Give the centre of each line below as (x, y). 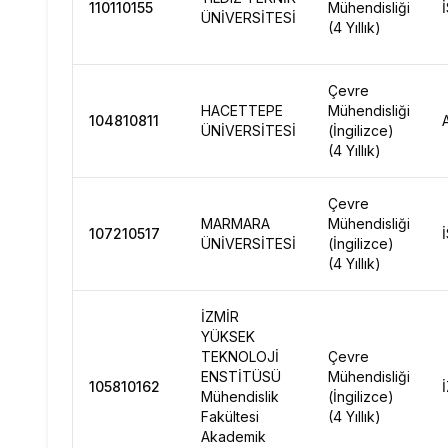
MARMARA (235, 223)
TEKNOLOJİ (240, 356)
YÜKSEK (228, 336)
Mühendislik (240, 396)
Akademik (233, 436)
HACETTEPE (242, 110)
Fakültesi (230, 416)
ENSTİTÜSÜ (241, 376)
